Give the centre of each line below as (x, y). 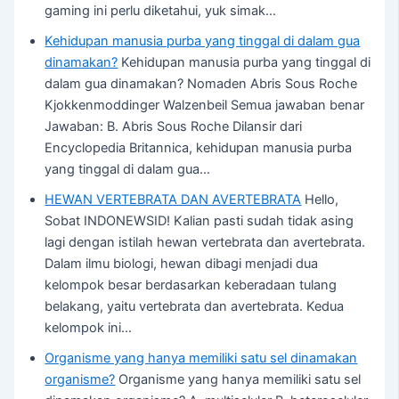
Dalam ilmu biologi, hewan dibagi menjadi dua (182, 264)
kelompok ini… (89, 328)
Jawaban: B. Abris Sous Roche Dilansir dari (174, 126)
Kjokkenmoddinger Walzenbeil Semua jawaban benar (205, 105)
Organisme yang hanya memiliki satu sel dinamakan (201, 358)
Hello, (320, 199)
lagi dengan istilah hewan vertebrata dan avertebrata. (205, 242)
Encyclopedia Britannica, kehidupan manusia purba (199, 148)
